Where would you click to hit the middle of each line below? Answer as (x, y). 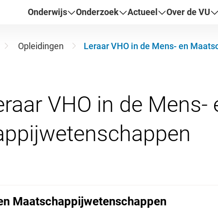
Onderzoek (98, 12)
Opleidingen (41, 46)
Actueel (143, 12)
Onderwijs (48, 12)
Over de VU (189, 12)
